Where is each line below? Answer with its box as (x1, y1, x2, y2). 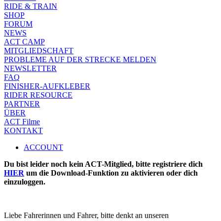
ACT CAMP (4, 37, 45, 46)
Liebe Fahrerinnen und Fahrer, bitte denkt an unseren (4, 211, 169, 220)
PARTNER (4, 100, 40, 109)
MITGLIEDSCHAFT (4, 46, 74, 55)
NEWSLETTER (4, 64, 57, 73)
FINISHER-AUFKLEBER (4, 82, 90, 91)
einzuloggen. (4, 178, 45, 186)
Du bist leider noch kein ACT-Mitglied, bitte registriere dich (4, 160, 203, 169)
